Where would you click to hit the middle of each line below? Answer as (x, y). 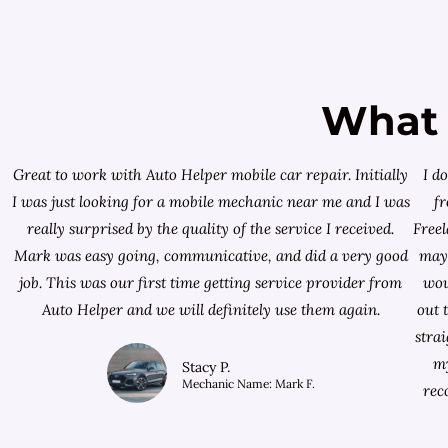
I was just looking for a (90, 202)
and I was (377, 202)
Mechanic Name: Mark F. (248, 384)
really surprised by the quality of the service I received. (211, 229)
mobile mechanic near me (257, 202)
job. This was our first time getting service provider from (211, 283)
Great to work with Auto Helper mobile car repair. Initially (211, 175)
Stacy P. (205, 367)
